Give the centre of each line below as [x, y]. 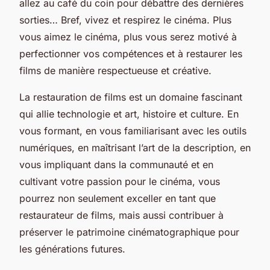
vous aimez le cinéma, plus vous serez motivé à [128, 36]
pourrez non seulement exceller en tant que [118, 198]
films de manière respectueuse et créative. [115, 70]
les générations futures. [72, 249]
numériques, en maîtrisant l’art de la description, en [135, 147]
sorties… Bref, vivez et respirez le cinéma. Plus [125, 20]
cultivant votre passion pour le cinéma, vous [120, 181]
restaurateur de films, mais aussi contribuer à [121, 215]
